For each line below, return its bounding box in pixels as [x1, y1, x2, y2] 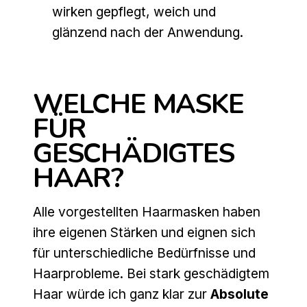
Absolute [210, 286, 269, 303]
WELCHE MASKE [33, 86, 244, 123]
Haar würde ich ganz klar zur [33, 286, 210, 303]
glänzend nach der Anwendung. [52, 24, 244, 41]
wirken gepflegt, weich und [52, 3, 217, 21]
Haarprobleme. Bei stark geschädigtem [33, 265, 269, 282]
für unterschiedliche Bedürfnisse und [33, 245, 256, 262]
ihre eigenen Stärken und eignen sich [33, 224, 256, 241]
